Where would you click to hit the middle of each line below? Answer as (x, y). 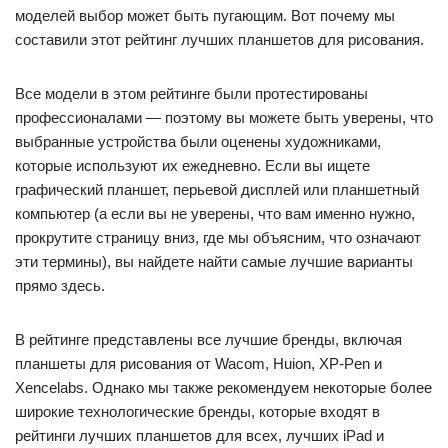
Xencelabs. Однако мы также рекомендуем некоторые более (223, 387)
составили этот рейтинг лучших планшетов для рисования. (219, 39)
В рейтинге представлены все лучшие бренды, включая (208, 339)
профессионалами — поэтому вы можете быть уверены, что (224, 117)
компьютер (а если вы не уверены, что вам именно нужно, (215, 213)
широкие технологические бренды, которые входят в (197, 411)
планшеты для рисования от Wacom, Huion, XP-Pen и (198, 363)
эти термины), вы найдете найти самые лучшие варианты (214, 261)
